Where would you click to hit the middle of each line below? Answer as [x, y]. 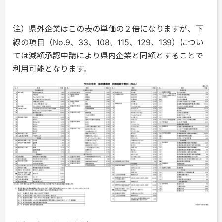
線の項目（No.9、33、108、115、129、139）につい [109, 42]
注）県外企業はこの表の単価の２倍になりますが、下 [108, 29]
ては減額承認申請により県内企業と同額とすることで [108, 55]
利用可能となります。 [52, 69]
